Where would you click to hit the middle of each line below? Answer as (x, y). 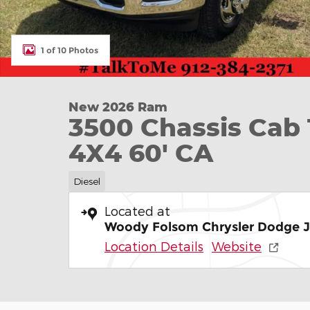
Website (237, 246)
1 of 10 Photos (70, 50)
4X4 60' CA (141, 152)
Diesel (86, 181)
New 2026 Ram (118, 107)
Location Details (154, 246)
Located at (137, 210)
